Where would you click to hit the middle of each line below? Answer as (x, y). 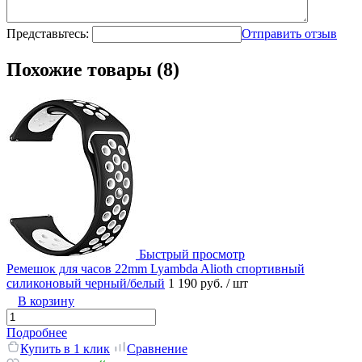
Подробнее (37, 333)
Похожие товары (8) (93, 70)
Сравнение (157, 349)
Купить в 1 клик (65, 349)
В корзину (46, 301)
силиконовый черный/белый (86, 284)
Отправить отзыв (289, 34)
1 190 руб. (197, 284)
